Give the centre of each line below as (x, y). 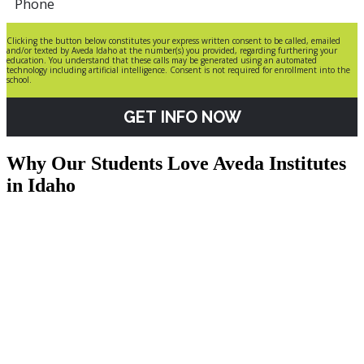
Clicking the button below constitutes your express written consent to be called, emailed (173, 41)
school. (19, 80)
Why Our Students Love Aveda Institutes (176, 163)
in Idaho (41, 185)
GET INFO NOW (182, 117)
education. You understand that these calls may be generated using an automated (162, 60)
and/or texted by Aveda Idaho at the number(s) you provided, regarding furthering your (172, 50)
